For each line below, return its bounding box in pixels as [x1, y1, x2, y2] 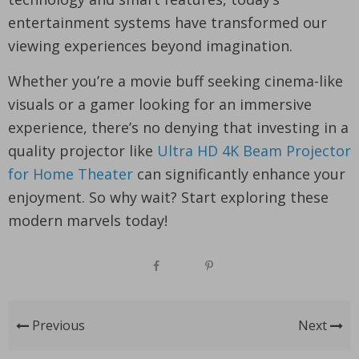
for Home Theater [8, 163, 133, 184]
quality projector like [8, 140, 157, 160]
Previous [29, 316, 85, 334]
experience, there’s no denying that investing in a [8, 117, 349, 137]
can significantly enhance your [133, 163, 345, 184]
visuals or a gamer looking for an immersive [8, 94, 312, 114]
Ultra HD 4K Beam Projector [157, 140, 351, 160]
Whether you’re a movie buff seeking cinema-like [8, 71, 343, 91]
